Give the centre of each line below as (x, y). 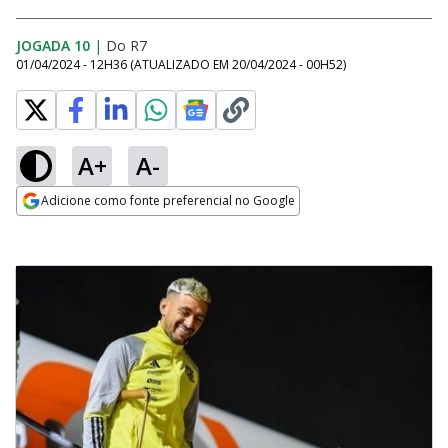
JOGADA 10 (53, 45)
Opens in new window (97, 228)
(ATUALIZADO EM (181, 64)
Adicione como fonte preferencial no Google (168, 200)
